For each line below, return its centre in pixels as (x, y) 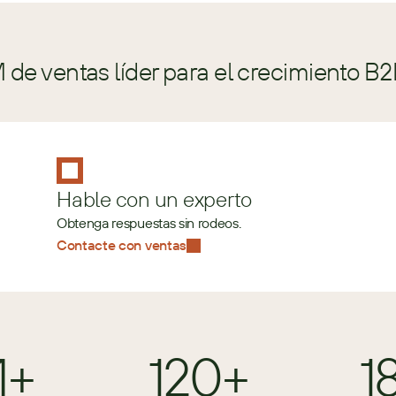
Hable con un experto (155, 199)
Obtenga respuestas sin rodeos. (149, 223)
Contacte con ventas (122, 245)
